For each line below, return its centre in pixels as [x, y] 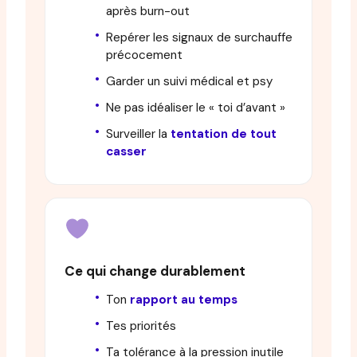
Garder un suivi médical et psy [189, 82]
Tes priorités [141, 326]
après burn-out [148, 11]
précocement [144, 55]
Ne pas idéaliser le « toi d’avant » [196, 108]
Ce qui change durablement [155, 271]
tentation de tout [224, 134]
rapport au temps [184, 299]
